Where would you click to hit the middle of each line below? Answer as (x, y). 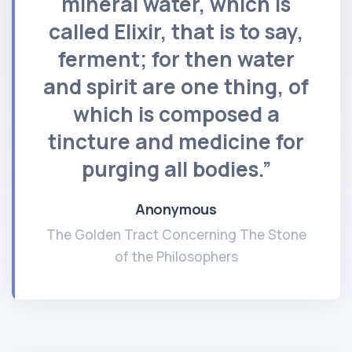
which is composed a (176, 114)
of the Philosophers (176, 256)
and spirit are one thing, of (176, 86)
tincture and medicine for (176, 141)
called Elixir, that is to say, (176, 31)
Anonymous (176, 209)
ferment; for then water (176, 59)
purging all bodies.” (176, 169)
